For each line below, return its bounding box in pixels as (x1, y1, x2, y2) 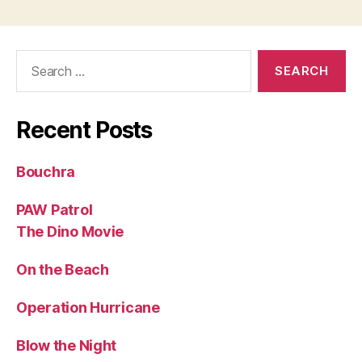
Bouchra (16, 162, 76, 180)
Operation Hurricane (16, 298, 160, 316)
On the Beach (16, 260, 109, 278)
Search (9, 48, 54, 66)
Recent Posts (16, 116, 153, 144)
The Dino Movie (16, 222, 124, 240)
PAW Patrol (16, 200, 93, 218)
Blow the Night (16, 336, 117, 354)
